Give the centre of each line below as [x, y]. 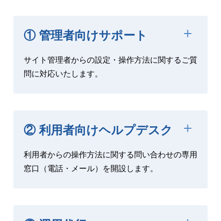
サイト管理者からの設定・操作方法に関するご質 [110, 60]
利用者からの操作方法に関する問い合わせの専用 [110, 154]
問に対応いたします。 [63, 74]
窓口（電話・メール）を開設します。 [91, 168]
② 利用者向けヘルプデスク [98, 130]
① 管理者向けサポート [85, 35]
